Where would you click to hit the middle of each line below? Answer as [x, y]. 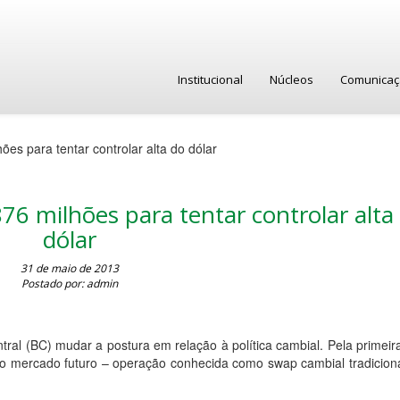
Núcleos [292, 79]
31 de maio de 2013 [69, 268]
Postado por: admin [69, 283]
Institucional [210, 79]
